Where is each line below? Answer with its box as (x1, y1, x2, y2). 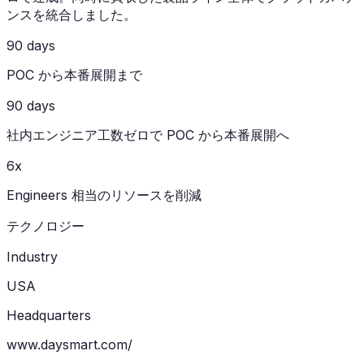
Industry (6, 249, 58, 266)
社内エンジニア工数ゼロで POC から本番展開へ (6, 127, 289, 144)
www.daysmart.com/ (6, 336, 132, 353)
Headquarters (6, 307, 91, 324)
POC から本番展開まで (6, 67, 142, 84)
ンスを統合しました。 (6, 6, 136, 24)
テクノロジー (6, 218, 84, 235)
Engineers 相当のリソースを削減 (6, 187, 201, 204)
